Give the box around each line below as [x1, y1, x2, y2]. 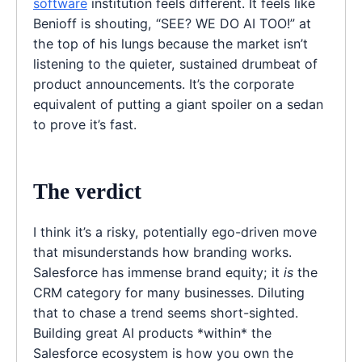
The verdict [33, 179, 141, 204]
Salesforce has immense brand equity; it [33, 263, 284, 280]
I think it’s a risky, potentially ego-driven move [33, 223, 317, 240]
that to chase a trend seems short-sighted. [33, 304, 298, 321]
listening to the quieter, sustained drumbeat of [33, 56, 318, 73]
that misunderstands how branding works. [33, 243, 292, 260]
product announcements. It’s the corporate [33, 76, 294, 93]
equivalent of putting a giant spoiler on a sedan [33, 96, 323, 113]
